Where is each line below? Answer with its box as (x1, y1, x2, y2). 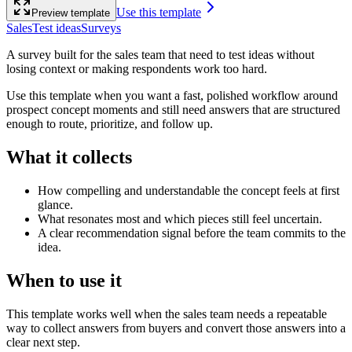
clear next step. (6, 335, 80, 349)
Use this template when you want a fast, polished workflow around (6, 88, 338, 102)
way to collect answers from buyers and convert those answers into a (6, 321, 346, 335)
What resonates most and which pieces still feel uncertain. (38, 211, 322, 225)
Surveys (81, 20, 121, 35)
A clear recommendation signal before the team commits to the (38, 225, 346, 240)
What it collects (6, 146, 132, 167)
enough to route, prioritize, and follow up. (6, 116, 213, 130)
